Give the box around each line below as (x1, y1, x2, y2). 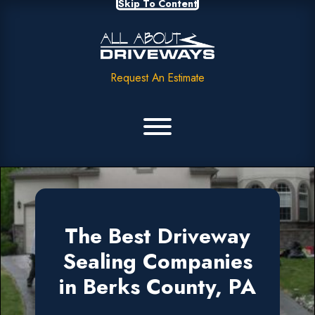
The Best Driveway (65, 220, 250, 251)
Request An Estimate (110, 69, 205, 86)
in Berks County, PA (59, 271, 256, 302)
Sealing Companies (63, 245, 252, 276)
